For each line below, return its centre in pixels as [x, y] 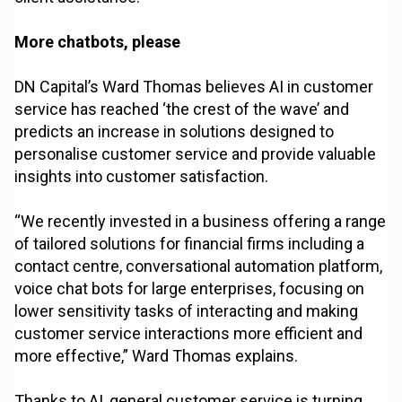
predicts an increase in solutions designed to [175, 132]
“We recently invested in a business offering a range [201, 222]
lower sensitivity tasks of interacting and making [187, 311]
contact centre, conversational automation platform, [199, 267]
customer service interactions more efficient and [189, 334]
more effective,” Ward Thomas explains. [157, 356]
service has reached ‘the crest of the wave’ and [182, 109]
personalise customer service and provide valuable [196, 154]
